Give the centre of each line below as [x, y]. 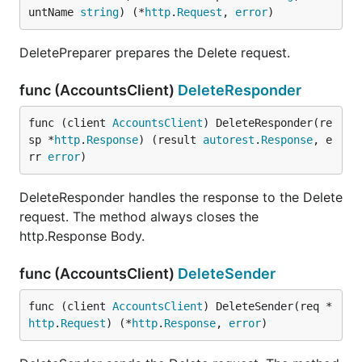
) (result [170, 140]
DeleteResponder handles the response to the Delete [181, 197]
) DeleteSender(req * [267, 306]
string [99, 12]
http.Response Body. [82, 236]
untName [54, 12]
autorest [229, 140]
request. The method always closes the [139, 217]
